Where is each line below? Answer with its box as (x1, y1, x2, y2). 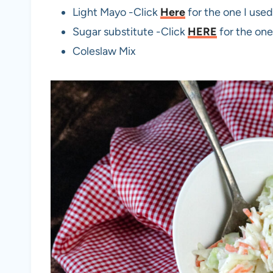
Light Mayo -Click (73, 5, 160, 19)
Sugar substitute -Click (73, 25, 188, 39)
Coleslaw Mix (73, 44, 136, 58)
